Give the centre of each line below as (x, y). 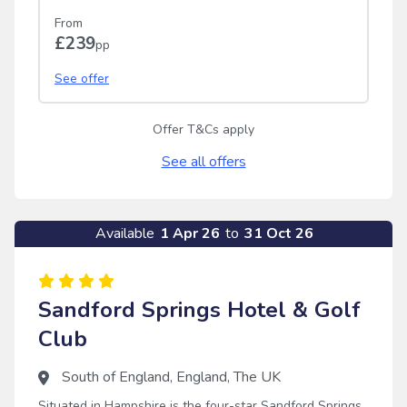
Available (125, 233)
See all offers (203, 161)
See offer (82, 78)
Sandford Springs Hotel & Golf (199, 309)
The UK (257, 377)
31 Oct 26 (277, 233)
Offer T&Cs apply (203, 129)
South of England (116, 377)
